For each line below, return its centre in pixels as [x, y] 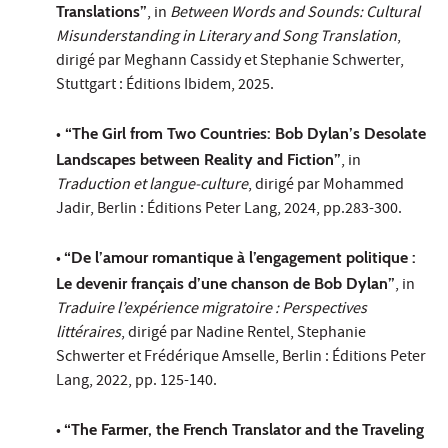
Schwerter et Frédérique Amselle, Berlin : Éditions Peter [241, 357]
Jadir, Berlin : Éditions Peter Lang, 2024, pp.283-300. [229, 209]
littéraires [88, 333]
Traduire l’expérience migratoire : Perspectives [211, 309]
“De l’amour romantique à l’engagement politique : [240, 257]
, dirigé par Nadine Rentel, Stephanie [243, 333]
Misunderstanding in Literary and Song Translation [226, 37]
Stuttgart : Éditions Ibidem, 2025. [165, 85]
